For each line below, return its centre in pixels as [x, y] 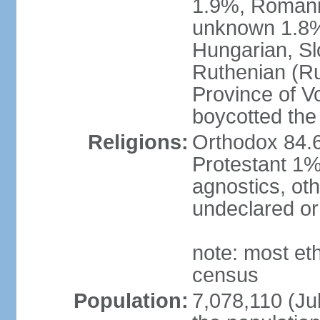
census [225, 275]
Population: [131, 301]
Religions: [138, 142]
